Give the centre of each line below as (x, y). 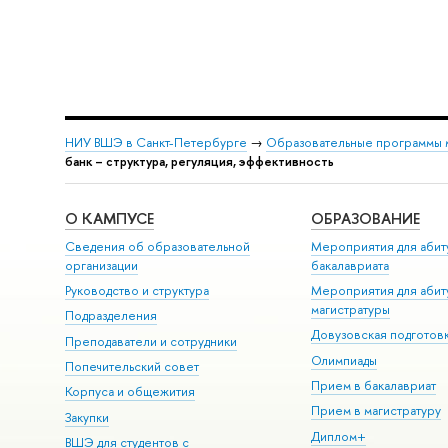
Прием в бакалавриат (374, 386)
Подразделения (110, 316)
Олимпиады (344, 360)
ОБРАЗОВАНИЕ (366, 219)
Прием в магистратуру (376, 411)
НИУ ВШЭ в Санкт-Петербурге (155, 142)
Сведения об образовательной (157, 246)
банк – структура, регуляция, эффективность (199, 161)
